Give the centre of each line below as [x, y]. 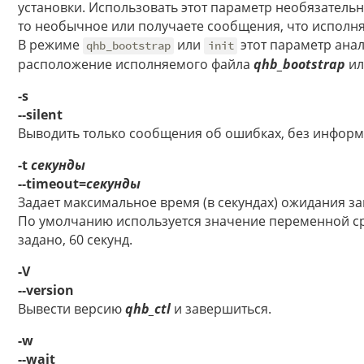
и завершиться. [221, 309]
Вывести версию [71, 309]
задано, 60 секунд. [75, 240]
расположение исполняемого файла [136, 65]
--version [46, 290]
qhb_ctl [148, 309]
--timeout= [52, 184]
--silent [40, 115]
